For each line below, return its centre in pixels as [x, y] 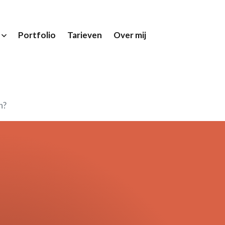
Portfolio [37, 35]
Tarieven [85, 35]
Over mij [130, 35]
